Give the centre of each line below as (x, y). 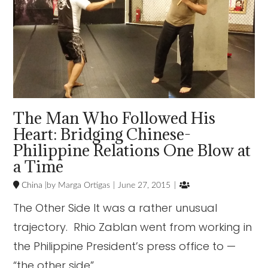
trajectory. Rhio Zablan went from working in (133, 227)
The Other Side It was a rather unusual (115, 208)
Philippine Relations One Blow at (132, 150)
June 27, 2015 (144, 186)
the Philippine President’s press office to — (125, 246)
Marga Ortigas (83, 186)
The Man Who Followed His (115, 118)
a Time (39, 167)
